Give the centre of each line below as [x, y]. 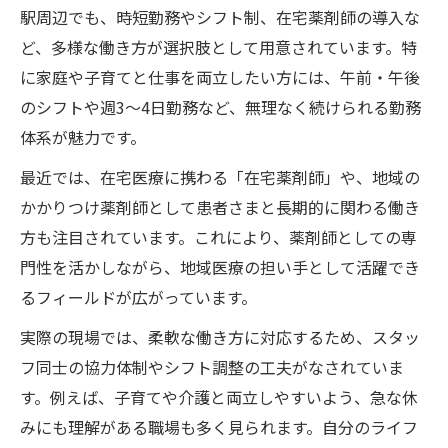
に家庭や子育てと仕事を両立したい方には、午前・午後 [220, 76]
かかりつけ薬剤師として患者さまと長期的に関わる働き [220, 206]
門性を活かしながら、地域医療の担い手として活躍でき [220, 266]
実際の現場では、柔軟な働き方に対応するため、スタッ [220, 336]
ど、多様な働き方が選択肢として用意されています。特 [218, 46]
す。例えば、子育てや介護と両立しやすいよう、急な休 [219, 396]
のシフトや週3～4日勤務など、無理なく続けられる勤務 [220, 106]
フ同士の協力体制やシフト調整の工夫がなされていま [212, 366]
